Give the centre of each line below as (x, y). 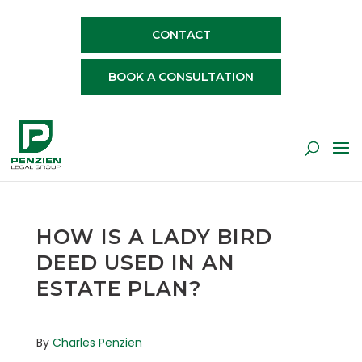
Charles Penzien (97, 343)
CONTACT (181, 35)
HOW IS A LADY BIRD (154, 237)
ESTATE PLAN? (119, 288)
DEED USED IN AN (135, 263)
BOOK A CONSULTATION (181, 77)
